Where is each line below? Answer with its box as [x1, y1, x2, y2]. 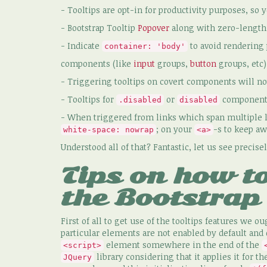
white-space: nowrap [63, 125, 154, 134]
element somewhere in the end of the [104, 239, 262, 250]
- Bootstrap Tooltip [61, 22, 138, 33]
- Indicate [61, 40, 102, 51]
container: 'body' [104, 42, 185, 51]
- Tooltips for [61, 94, 116, 105]
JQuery [63, 253, 92, 262]
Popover [138, 22, 169, 33]
